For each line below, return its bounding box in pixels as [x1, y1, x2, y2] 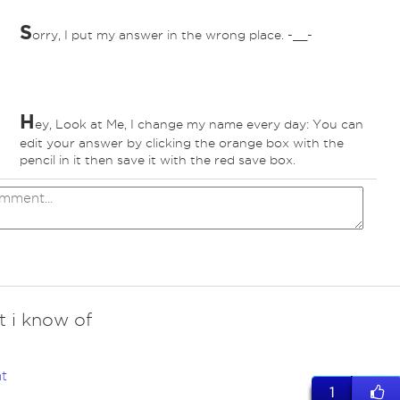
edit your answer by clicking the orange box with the [19, 137, 344, 150]
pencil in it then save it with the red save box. [19, 154, 296, 167]
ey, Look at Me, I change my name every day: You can [34, 118, 363, 131]
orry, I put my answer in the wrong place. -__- [31, 29, 312, 42]
